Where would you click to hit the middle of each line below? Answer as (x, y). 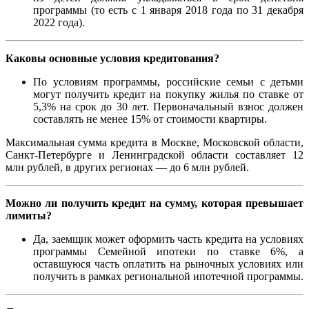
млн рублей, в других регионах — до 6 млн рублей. (127, 168)
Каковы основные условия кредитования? (112, 59)
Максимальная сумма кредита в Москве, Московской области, (154, 143)
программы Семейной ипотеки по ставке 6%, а (168, 252)
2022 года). (59, 23)
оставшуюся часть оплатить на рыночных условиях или (168, 264)
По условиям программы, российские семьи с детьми (168, 82)
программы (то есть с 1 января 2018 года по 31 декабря (168, 10)
